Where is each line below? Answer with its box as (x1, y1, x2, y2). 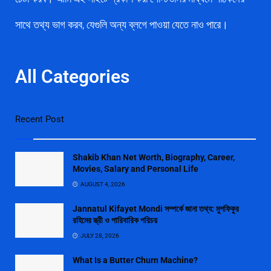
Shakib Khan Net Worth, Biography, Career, (73, 152, 235, 163)
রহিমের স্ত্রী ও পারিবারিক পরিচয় (73, 215, 157, 226)
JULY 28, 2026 (79, 232, 119, 240)
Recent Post (15, 114, 64, 125)
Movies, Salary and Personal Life (73, 164, 198, 174)
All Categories (15, 66, 129, 88)
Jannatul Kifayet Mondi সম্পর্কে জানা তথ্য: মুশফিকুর (73, 204, 239, 214)
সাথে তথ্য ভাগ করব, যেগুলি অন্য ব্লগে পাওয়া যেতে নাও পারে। (15, 18, 228, 31)
